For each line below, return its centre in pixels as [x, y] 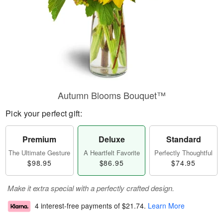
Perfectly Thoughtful [184, 153]
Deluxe [111, 139]
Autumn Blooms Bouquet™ [111, 95]
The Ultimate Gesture [40, 153]
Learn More [166, 206]
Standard [183, 139]
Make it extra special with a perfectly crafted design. [91, 188]
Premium [40, 139]
